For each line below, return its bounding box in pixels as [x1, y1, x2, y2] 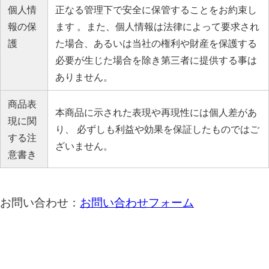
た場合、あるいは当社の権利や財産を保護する [55, 38, 257, 48]
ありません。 [55, 71, 113, 82]
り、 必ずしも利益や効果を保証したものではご [55, 124, 259, 134]
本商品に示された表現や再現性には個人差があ [55, 107, 257, 117]
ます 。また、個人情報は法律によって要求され [55, 21, 259, 31]
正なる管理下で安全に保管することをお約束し [55, 4, 257, 14]
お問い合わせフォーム [80, 196, 194, 208]
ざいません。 [55, 141, 113, 151]
